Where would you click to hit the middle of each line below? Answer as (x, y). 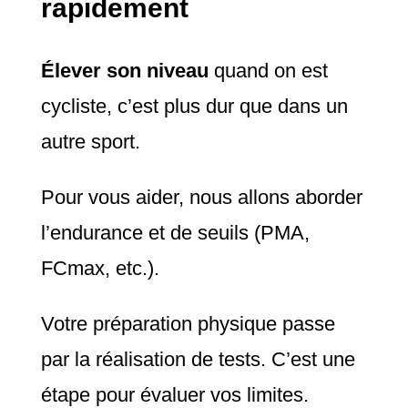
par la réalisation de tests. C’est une (198, 360)
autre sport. (90, 142)
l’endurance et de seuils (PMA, (175, 233)
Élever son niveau (127, 71)
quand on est (270, 71)
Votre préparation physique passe (188, 324)
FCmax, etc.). (100, 269)
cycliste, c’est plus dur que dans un (194, 107)
